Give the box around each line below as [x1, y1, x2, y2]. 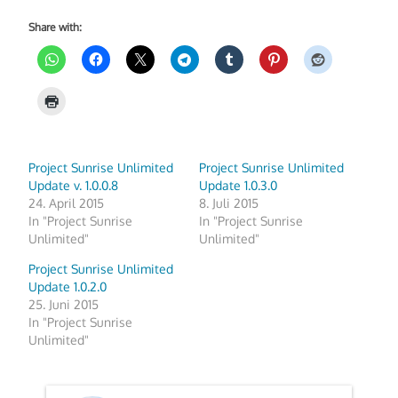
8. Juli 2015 [199, 195, 259, 211]
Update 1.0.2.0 [28, 279, 107, 295]
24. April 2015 [28, 195, 105, 211]
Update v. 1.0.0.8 [28, 178, 119, 194]
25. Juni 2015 [28, 297, 99, 313]
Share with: [28, 20, 83, 34]
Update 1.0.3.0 [199, 178, 277, 194]
